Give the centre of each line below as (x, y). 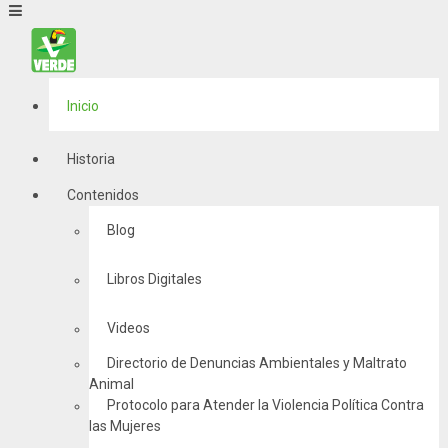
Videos (128, 328)
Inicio (82, 106)
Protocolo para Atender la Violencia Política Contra (265, 405)
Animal (111, 384)
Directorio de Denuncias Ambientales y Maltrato (256, 363)
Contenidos (102, 195)
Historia (90, 159)
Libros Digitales (154, 279)
